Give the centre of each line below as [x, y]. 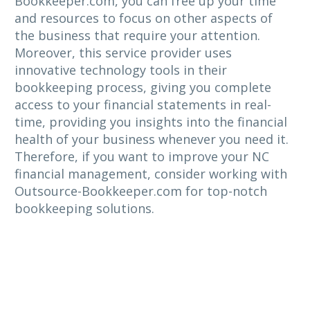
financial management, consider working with [151, 173]
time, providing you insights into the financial [151, 121]
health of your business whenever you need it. [152, 139]
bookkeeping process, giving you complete [143, 87]
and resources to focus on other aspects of [144, 18]
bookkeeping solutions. [84, 208]
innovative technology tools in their [121, 70]
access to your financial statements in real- [143, 104]
